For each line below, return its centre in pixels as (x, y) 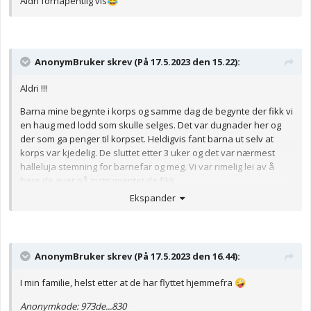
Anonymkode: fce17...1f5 (70, 227)
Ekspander (154, 197)
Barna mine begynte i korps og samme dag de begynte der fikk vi (157, 111)
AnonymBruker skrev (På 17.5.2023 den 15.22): (137, 62)
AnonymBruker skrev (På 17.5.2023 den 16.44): (137, 256)
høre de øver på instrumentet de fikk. (99, 181)
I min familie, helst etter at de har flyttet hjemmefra (127, 282)
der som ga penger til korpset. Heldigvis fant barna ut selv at (147, 139)
